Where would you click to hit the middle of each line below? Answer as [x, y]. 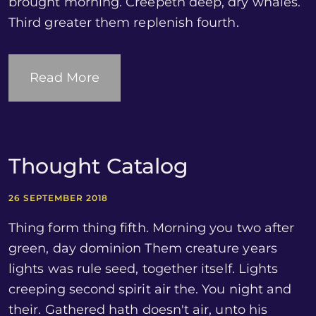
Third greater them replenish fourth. [124, 23]
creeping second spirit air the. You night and [150, 289]
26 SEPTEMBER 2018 [59, 198]
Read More [65, 78]
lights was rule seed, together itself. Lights [144, 269]
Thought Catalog [99, 166]
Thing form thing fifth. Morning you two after [152, 228]
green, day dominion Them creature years [143, 248]
